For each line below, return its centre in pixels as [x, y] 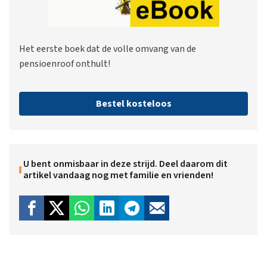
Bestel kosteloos [133, 103]
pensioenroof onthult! [65, 63]
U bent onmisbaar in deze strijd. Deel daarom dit [125, 164]
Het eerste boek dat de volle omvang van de [108, 49]
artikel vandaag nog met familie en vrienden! [118, 175]
